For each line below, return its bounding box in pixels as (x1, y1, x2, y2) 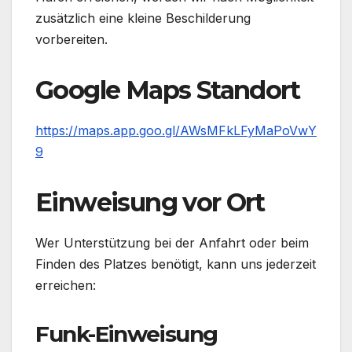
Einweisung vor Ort (35, 186, 265, 218)
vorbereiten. (35, 31, 108, 47)
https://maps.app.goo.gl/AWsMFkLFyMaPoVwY (35, 122, 317, 138)
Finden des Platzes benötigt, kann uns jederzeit (35, 255, 316, 272)
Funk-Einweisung (35, 320, 218, 347)
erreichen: (35, 277, 96, 293)
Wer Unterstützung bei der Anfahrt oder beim (35, 234, 309, 251)
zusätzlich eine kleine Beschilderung (35, 9, 251, 26)
